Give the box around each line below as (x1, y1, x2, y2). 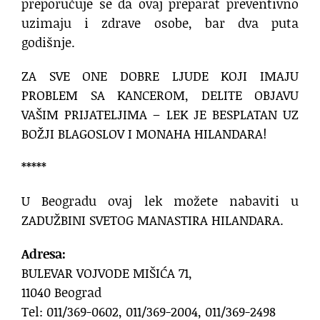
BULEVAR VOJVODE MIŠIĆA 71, (21, 264, 192, 283)
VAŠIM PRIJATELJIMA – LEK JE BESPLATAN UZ (21, 105, 299, 124)
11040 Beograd (21, 283, 101, 302)
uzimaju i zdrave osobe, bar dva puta (21, 14, 299, 33)
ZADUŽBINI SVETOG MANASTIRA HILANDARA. (21, 211, 284, 230)
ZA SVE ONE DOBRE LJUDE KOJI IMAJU (21, 66, 299, 86)
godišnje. (21, 33, 75, 52)
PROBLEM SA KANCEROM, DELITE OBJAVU (21, 86, 299, 105)
